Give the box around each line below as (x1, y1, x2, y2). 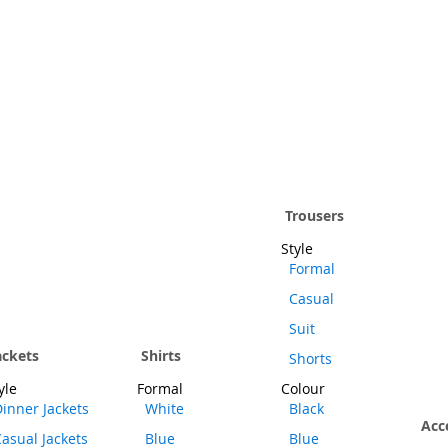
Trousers (285, 206, 344, 225)
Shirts (141, 346, 181, 365)
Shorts (289, 349, 332, 368)
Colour (281, 379, 325, 398)
